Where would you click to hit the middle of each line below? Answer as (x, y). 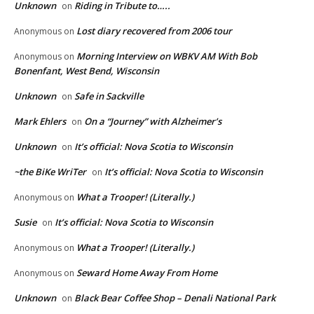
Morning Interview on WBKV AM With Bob (167, 56)
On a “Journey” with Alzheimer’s (153, 122)
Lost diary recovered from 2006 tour (154, 31)
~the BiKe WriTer (50, 172)
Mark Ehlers (40, 122)
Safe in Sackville (109, 96)
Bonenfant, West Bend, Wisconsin (87, 71)
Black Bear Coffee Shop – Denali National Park (175, 298)
